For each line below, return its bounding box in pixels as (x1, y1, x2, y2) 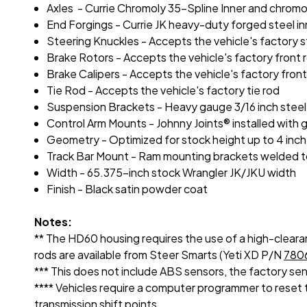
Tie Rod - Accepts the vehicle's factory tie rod (47, 83, 280, 98)
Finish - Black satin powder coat (47, 182, 208, 197)
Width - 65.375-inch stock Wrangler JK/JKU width (47, 165, 297, 180)
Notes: (34, 214, 72, 230)
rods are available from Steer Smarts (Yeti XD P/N (34, 247, 284, 262)
